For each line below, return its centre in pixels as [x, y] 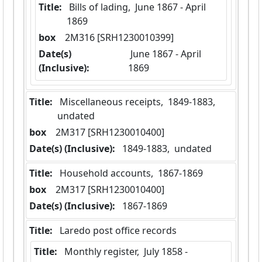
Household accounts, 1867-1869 [131, 173]
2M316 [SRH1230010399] [119, 38]
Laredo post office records [118, 231]
